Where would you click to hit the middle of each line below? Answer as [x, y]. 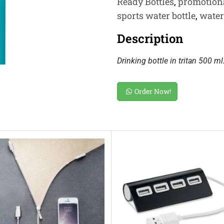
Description [150, 38]
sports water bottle [156, 15]
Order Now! [153, 91]
